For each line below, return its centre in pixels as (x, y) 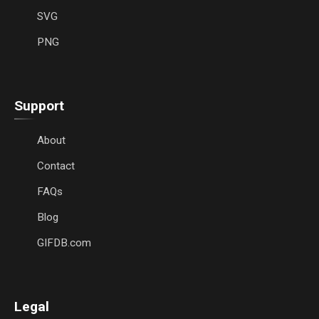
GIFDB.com (64, 243)
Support (39, 106)
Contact (56, 166)
